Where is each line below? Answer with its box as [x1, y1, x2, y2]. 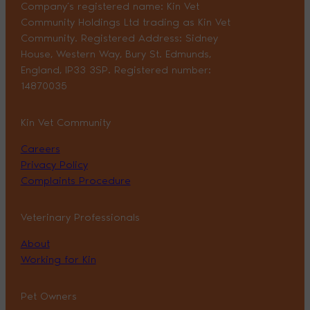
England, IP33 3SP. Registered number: [20, 63, 211, 76]
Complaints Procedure [20, 174, 131, 187]
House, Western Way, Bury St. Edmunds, [20, 47, 211, 60]
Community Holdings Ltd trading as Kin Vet [20, 15, 230, 28]
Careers [20, 142, 60, 155]
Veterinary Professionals [20, 210, 140, 224]
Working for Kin [20, 253, 96, 266]
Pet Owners [20, 289, 77, 302]
